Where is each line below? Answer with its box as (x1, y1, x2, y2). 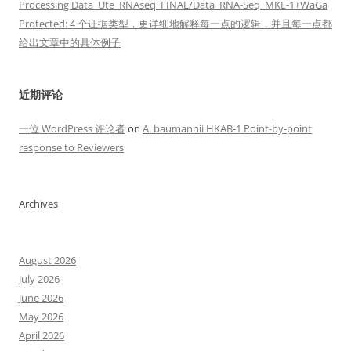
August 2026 (19, 253, 76, 267)
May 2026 (19, 309, 63, 324)
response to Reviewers (19, 140, 124, 154)
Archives (19, 197, 58, 211)
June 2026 (19, 291, 63, 305)
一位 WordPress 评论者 (19, 121, 125, 136)
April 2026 (19, 328, 64, 342)
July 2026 (19, 272, 60, 286)
